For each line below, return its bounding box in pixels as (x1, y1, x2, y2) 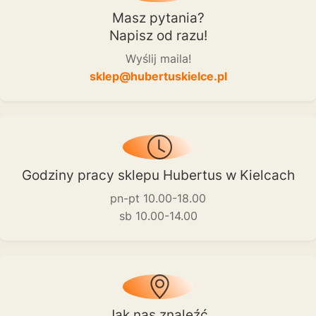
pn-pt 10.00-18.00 (110, 190, 206, 205)
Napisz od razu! (109, 26, 207, 44)
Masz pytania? (111, 8, 205, 26)
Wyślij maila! (125, 51, 191, 66)
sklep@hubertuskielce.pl (89, 68, 227, 83)
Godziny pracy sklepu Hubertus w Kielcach (21, 166, 295, 183)
